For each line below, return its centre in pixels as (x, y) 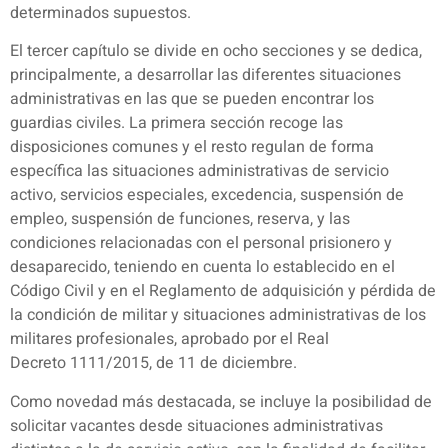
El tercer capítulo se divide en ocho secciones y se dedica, (216, 51)
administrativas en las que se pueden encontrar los (192, 99)
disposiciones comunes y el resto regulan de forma (192, 147)
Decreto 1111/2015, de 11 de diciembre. (153, 363)
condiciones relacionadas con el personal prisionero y (201, 243)
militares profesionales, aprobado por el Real (169, 339)
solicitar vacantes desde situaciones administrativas (196, 425)
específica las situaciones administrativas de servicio (199, 171)
